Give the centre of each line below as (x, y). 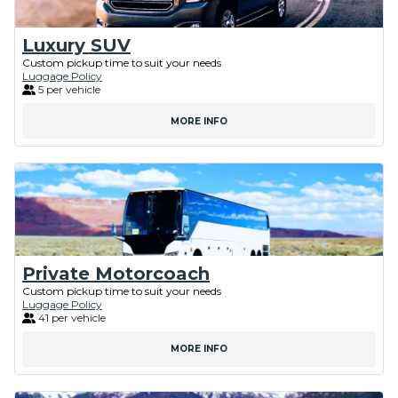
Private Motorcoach (116, 273)
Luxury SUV (76, 46)
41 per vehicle (72, 317)
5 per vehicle (69, 90)
